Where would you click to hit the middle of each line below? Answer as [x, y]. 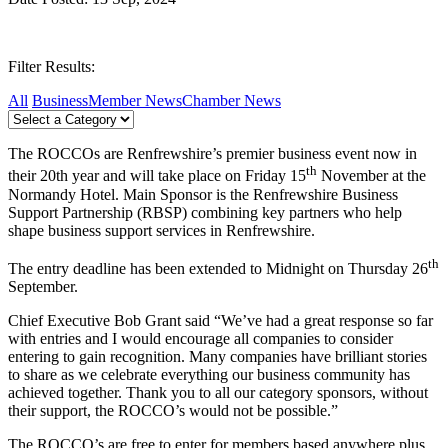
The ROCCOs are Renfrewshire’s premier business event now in [212, 154]
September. [43, 287]
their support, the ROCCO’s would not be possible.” [173, 411]
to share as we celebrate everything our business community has [209, 375]
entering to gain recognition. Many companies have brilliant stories [217, 357]
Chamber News [231, 101]
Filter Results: [51, 67]
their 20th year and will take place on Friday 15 [157, 176]
